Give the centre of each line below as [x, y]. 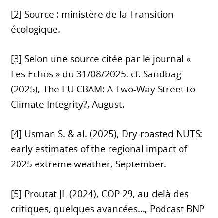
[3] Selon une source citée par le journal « [101, 59]
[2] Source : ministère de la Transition [92, 14]
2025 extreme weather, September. [89, 164]
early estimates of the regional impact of [99, 149]
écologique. [36, 29]
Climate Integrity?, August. [68, 104]
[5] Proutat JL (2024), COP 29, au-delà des [100, 194]
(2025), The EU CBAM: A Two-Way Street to [103, 89]
